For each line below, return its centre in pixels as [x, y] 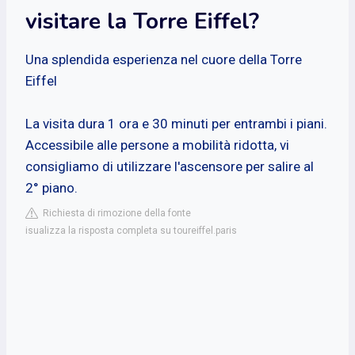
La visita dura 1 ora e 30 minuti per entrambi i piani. [176, 123]
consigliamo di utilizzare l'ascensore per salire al [170, 166]
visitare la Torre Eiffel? [142, 21]
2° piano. [52, 187]
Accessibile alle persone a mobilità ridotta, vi [157, 145]
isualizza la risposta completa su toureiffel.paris [131, 230]
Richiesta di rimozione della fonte [115, 213]
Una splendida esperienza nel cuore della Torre [164, 59]
